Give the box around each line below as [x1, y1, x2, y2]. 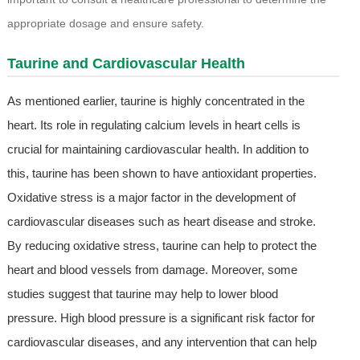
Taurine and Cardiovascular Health [6, 55, 245, 72]
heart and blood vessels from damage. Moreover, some [6, 263, 297, 277]
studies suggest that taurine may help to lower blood [6, 287, 278, 301]
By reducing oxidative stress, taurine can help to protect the [6, 239, 317, 253]
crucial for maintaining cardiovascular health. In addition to [6, 142, 309, 157]
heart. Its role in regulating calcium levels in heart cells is [6, 118, 301, 133]
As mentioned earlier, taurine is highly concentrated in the [6, 94, 305, 108]
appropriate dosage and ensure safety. [6, 17, 204, 31]
